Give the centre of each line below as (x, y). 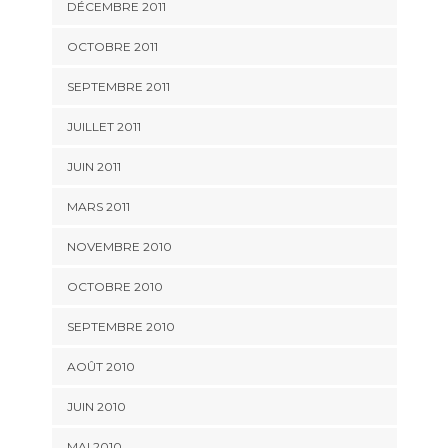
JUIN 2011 (93, 166)
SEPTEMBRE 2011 (118, 86)
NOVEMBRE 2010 (119, 246)
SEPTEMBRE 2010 (120, 326)
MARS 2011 (98, 206)
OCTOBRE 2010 (114, 286)
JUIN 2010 (96, 406)
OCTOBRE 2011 (112, 46)
